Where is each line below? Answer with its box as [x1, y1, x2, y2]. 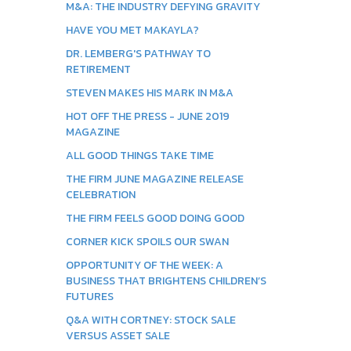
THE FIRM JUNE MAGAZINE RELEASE [65, 171, 244, 187]
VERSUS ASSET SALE [65, 327, 170, 344]
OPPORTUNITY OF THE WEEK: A [65, 257, 223, 273]
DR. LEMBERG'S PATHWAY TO [65, 45, 211, 62]
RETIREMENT [65, 61, 131, 78]
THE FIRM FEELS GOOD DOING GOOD [65, 210, 244, 226]
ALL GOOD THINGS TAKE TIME [65, 147, 214, 164]
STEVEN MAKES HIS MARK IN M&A [65, 85, 233, 101]
